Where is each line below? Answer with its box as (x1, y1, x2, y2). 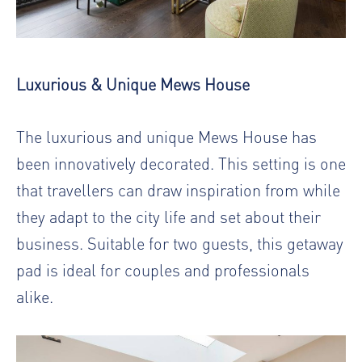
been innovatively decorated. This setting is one (16, 151, 346, 174)
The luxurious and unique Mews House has (16, 124, 317, 147)
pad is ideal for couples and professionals (16, 258, 309, 280)
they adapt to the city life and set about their (16, 204, 321, 227)
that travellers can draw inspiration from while (16, 178, 340, 200)
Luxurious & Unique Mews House (16, 72, 250, 95)
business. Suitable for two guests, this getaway (16, 231, 343, 254)
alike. (16, 284, 53, 307)
